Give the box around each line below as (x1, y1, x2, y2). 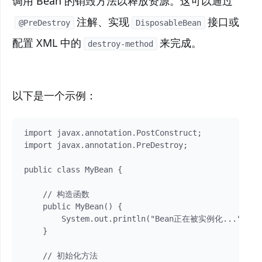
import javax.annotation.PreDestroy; (24, 140, 188, 150)
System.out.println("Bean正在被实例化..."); (24, 214, 251, 223)
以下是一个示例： (12, 88, 96, 102)
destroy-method (88, 39, 153, 49)
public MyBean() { (24, 202, 122, 211)
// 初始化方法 (24, 251, 98, 260)
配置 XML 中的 (12, 36, 81, 50)
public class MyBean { (24, 165, 122, 174)
